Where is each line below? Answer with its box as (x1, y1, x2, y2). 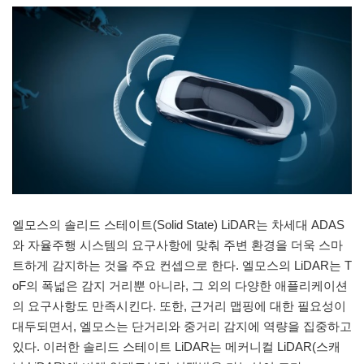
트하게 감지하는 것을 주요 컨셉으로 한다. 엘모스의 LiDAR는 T (12, 258, 352, 272)
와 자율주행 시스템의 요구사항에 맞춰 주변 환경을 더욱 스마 (12, 237, 343, 252)
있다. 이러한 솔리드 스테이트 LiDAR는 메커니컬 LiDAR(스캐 (12, 339, 340, 353)
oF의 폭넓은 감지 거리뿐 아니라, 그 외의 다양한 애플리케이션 (12, 278, 348, 292)
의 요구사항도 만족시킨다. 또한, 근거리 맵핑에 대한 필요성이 (12, 298, 346, 313)
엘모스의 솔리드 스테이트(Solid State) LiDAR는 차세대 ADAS (12, 217, 344, 232)
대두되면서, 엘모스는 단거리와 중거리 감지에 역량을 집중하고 (12, 318, 352, 333)
